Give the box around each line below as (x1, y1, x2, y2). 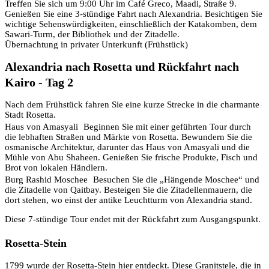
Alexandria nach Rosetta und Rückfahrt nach (5, 59, 239, 73)
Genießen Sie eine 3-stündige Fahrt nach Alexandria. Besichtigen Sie (5, 8, 262, 19)
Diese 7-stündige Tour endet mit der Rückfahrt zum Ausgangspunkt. (5, 214, 261, 225)
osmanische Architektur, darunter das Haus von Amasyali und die (5, 142, 250, 153)
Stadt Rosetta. (5, 110, 56, 120)
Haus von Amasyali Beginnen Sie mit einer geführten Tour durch (5, 122, 251, 132)
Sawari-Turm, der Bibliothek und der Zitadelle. (5, 29, 180, 39)
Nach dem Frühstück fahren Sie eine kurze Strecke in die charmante (5, 100, 259, 110)
